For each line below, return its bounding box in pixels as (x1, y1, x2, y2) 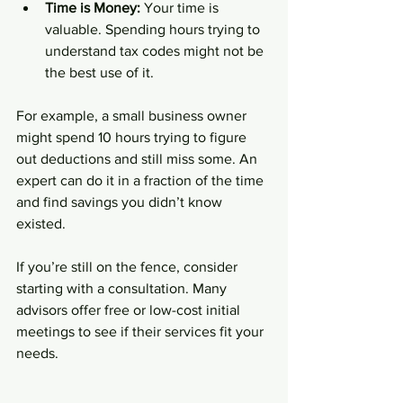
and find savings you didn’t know (16, 193, 226, 210)
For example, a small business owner (16, 107, 250, 123)
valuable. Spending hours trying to (45, 21, 264, 37)
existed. (16, 215, 66, 231)
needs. (16, 345, 58, 361)
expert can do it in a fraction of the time (16, 172, 267, 188)
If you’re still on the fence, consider (16, 258, 241, 274)
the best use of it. (45, 64, 154, 80)
